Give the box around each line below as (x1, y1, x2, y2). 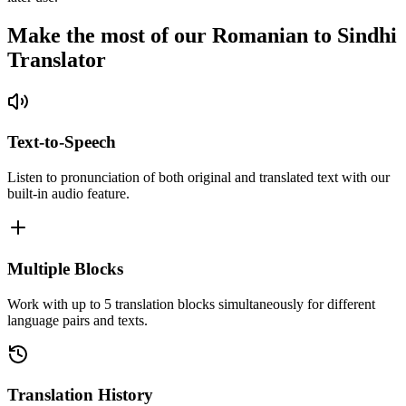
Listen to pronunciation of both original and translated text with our (7, 169, 390, 186)
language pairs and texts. (7, 312, 148, 328)
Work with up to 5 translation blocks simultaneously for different (7, 295, 375, 312)
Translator (7, 47, 106, 72)
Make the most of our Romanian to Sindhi (7, 23, 397, 47)
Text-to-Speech (7, 132, 116, 152)
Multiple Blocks (7, 258, 123, 278)
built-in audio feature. (7, 186, 130, 202)
